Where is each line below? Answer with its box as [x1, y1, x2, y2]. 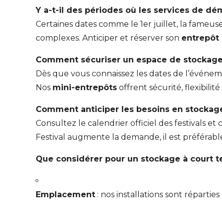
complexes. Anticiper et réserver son [36, 33, 181, 43]
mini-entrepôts [53, 83, 117, 93]
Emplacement [36, 190, 95, 200]
